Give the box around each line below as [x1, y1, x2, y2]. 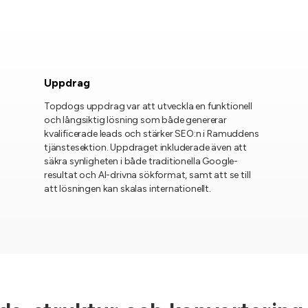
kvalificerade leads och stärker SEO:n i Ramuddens [43, 128, 259, 140]
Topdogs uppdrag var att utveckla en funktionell [43, 100, 252, 112]
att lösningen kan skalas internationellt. [43, 183, 211, 195]
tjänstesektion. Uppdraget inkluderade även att [43, 142, 247, 153]
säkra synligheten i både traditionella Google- [43, 155, 239, 167]
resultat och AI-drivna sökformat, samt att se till [43, 169, 251, 181]
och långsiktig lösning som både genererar [43, 114, 227, 126]
